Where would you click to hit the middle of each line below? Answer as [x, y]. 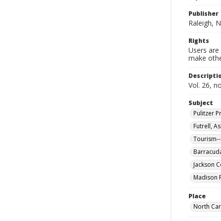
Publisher [203, 14]
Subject [201, 103]
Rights [199, 41]
